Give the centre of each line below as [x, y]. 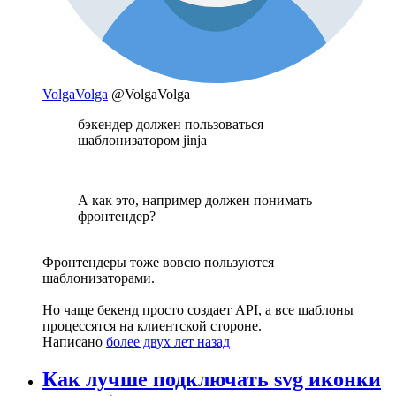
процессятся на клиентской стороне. [152, 326]
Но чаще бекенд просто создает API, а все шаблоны [198, 310]
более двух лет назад [168, 342]
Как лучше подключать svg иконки [212, 380]
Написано [74, 342]
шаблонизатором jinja [142, 141]
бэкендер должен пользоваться [171, 125]
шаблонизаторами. [99, 278]
